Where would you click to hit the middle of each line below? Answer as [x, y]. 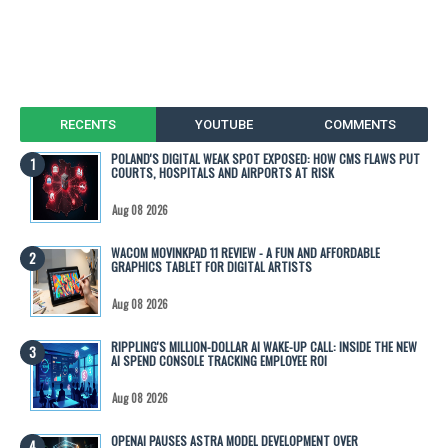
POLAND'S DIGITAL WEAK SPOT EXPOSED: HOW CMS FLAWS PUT [265, 158]
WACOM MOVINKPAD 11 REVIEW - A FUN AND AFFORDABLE [245, 252]
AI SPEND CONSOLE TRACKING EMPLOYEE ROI [219, 360]
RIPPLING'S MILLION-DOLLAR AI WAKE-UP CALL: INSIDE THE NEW [264, 346]
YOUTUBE [223, 124]
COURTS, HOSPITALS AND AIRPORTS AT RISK [222, 172]
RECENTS [87, 124]
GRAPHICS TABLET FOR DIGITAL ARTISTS [211, 266]
